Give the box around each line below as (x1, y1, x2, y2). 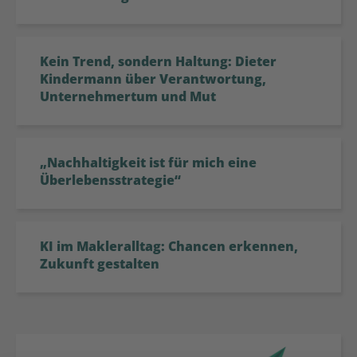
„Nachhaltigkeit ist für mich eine (40, 154, 257, 172)
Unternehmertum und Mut (40, 88, 216, 106)
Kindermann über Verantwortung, (40, 70, 266, 88)
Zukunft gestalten (40, 255, 159, 273)
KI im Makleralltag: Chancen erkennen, (40, 237, 298, 256)
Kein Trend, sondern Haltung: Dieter (40, 53, 277, 71)
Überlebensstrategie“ (40, 171, 181, 190)
